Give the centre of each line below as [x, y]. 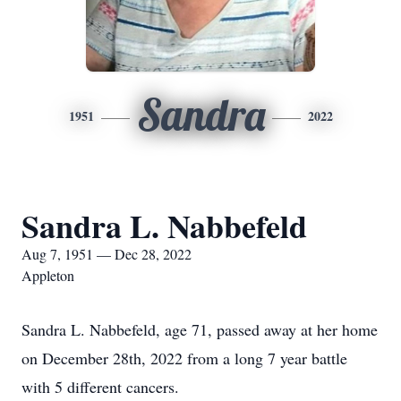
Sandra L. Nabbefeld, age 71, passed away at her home [200, 329]
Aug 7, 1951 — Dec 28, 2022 [107, 254]
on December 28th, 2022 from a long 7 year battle [184, 358]
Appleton [48, 275]
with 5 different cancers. [100, 387]
